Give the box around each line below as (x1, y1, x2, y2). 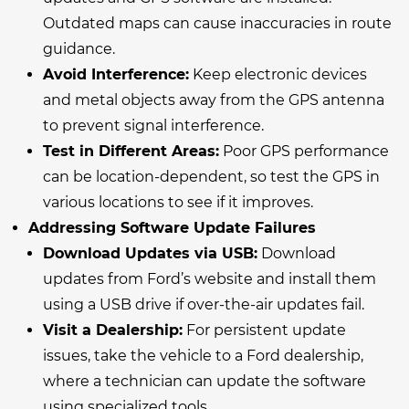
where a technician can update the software (43, 372, 366, 390)
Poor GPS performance (219, 142, 389, 160)
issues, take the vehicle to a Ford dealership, (43, 346, 363, 364)
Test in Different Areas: (43, 142, 219, 160)
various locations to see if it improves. (43, 193, 313, 211)
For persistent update (183, 320, 346, 339)
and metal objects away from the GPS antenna (43, 90, 384, 109)
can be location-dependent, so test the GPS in (43, 167, 380, 185)
